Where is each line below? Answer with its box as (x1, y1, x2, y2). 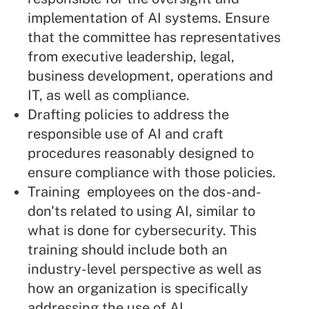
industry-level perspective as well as (28, 261, 261, 278)
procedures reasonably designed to (28, 145, 254, 162)
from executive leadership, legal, (28, 48, 235, 66)
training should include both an (28, 241, 228, 259)
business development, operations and (28, 68, 273, 85)
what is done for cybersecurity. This (28, 222, 257, 239)
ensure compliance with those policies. (28, 164, 276, 181)
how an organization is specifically (28, 280, 248, 297)
